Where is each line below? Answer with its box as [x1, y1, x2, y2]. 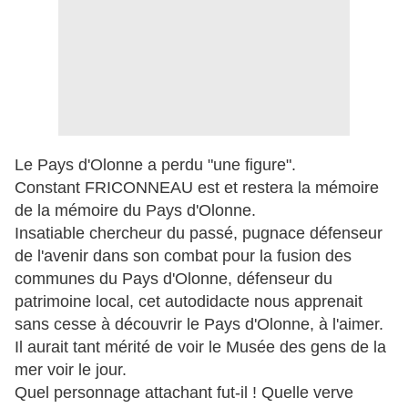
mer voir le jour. [15, 361, 127, 380]
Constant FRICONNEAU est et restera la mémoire [15, 178, 379, 198]
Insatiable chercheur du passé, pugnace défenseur [15, 224, 382, 243]
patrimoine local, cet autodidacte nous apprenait [15, 292, 362, 311]
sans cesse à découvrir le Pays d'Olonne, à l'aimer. [15, 315, 383, 334]
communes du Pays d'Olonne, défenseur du [15, 270, 332, 289]
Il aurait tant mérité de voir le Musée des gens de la [15, 338, 386, 357]
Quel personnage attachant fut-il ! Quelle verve [15, 383, 353, 403]
